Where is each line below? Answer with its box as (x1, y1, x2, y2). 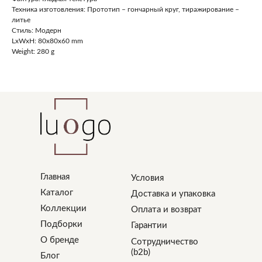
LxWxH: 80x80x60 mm (12, 37, 83, 44)
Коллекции (40, 204, 87, 213)
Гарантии (131, 221, 167, 230)
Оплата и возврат (131, 205, 202, 214)
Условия (131, 174, 164, 182)
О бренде (40, 236, 79, 244)
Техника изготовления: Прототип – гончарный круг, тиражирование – (12, 6, 239, 13)
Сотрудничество (131, 237, 198, 246)
